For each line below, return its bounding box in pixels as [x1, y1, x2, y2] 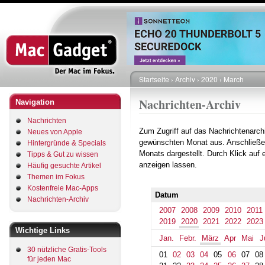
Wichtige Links [15, 226, 70, 235]
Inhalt [132, 25, 150, 35]
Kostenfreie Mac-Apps [27, 184, 98, 192]
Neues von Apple [27, 128, 82, 136]
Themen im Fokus [27, 173, 85, 181]
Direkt [132, 1, 151, 11]
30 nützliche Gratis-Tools [27, 245, 106, 254]
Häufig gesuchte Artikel [27, 161, 101, 170]
